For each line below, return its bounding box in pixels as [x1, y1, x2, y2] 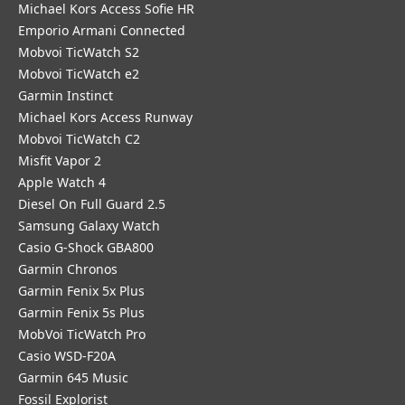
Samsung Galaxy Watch [18, 217, 160, 234]
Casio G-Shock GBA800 [18, 239, 154, 256]
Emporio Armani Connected [18, 22, 185, 39]
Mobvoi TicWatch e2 [18, 65, 139, 82]
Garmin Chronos [18, 260, 118, 278]
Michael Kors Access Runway [18, 108, 193, 126]
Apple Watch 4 [18, 174, 106, 191]
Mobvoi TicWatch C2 [18, 130, 140, 147]
